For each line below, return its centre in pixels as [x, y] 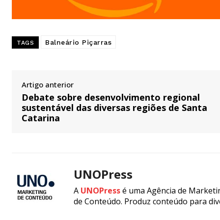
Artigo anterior [48, 84]
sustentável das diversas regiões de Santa [114, 107]
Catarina [41, 118]
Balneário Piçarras [78, 42]
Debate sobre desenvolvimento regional [111, 97]
